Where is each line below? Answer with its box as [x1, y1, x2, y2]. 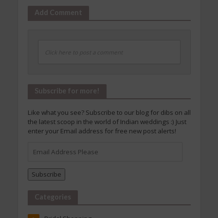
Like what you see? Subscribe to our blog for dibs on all [27, 108, 191, 117]
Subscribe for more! [34, 86, 100, 95]
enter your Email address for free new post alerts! [27, 126, 176, 135]
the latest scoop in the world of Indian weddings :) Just [27, 117, 186, 126]
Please [27, 160, 48, 169]
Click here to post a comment [44, 48, 123, 56]
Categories [34, 192, 71, 201]
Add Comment [34, 8, 82, 17]
